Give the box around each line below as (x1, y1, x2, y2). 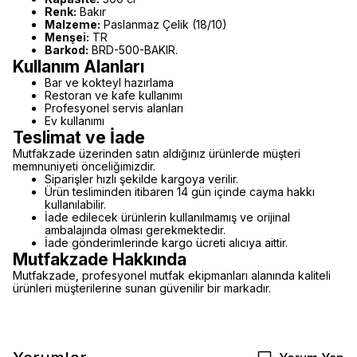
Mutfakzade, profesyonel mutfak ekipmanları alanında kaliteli (13, 269, 331, 282)
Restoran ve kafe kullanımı (45, 88, 182, 102)
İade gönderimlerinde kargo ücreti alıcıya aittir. (45, 236, 288, 249)
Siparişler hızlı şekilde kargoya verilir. (45, 172, 238, 186)
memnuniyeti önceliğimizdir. (13, 159, 155, 173)
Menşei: (45, 30, 89, 44)
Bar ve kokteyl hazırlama (45, 76, 174, 89)
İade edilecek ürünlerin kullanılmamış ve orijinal (45, 210, 290, 224)
